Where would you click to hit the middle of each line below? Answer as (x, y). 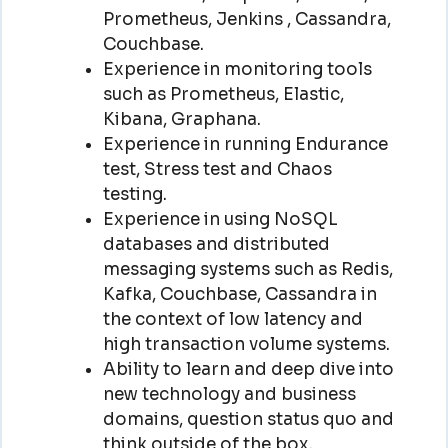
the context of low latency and (232, 319)
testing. (134, 194)
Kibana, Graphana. (181, 119)
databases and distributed (216, 244)
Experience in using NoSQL (220, 219)
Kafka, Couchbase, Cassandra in (239, 294)
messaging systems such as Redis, (247, 269)
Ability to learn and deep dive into (248, 369)
